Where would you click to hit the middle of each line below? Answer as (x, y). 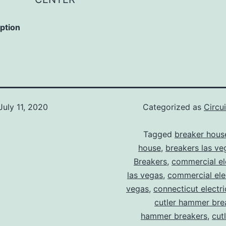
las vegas (145, 175)
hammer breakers (174, 216)
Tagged (159, 134)
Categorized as (173, 107)
